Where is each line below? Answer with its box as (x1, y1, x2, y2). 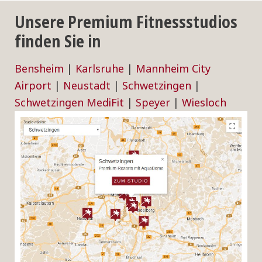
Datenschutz (103, 219, 159, 233)
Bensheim (15, 61, 64, 75)
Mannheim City (136, 61, 211, 75)
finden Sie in (15, 30, 101, 52)
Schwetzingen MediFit (15, 95, 124, 109)
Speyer (136, 95, 170, 109)
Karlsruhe (75, 61, 124, 75)
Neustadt (63, 78, 111, 92)
